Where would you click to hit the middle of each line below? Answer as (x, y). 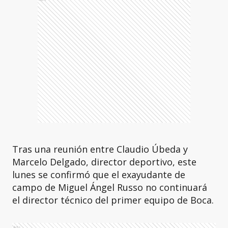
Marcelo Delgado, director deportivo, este (104, 162)
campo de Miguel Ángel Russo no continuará (110, 187)
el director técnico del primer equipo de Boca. (113, 200)
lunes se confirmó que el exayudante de (99, 175)
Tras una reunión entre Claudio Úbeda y (100, 149)
